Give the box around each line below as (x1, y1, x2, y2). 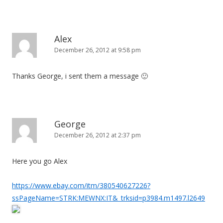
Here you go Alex (12, 156, 67, 166)
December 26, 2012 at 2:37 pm (54, 131, 141, 139)
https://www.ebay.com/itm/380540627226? (12, 181, 150, 190)
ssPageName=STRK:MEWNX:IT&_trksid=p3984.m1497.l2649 (12, 193, 205, 203)
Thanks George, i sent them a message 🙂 (12, 71, 148, 81)
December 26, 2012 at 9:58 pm (54, 46, 141, 54)
